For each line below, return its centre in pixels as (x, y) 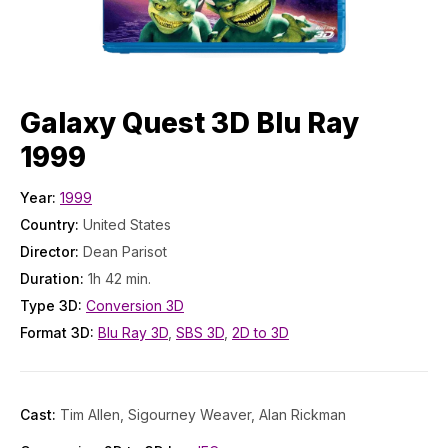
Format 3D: (59, 332)
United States (127, 224)
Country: (51, 224)
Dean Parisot (125, 251)
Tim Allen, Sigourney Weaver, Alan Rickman (203, 414)
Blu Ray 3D (133, 332)
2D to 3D (260, 332)
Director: (51, 251)
